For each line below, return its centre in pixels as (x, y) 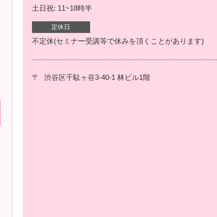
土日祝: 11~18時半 (62, 8)
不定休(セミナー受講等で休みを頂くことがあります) (118, 41)
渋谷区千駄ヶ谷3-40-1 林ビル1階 (97, 77)
